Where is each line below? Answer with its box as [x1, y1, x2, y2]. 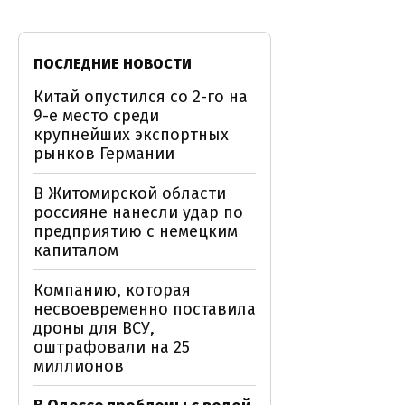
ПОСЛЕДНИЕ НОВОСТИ [33, 55, 192, 72]
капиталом [33, 240, 118, 260]
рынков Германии [33, 144, 174, 164]
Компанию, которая [33, 280, 191, 300]
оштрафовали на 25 [33, 337, 190, 357]
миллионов [33, 356, 124, 376]
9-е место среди [33, 106, 159, 126]
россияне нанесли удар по [33, 202, 243, 222]
